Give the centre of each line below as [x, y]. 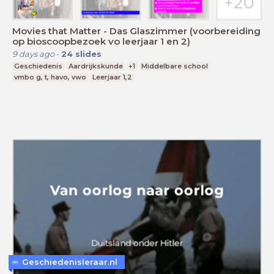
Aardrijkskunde [95, 66]
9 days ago [33, 54]
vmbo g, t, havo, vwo [50, 77]
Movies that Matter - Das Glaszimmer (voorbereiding [136, 31]
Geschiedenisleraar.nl [70, 262]
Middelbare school [175, 66]
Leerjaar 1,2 [112, 77]
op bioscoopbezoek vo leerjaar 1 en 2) [101, 42]
